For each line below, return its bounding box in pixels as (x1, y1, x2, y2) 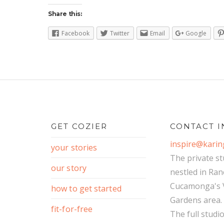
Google (185, 29, 206, 37)
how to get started (51, 183, 121, 194)
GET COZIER (51, 121, 107, 131)
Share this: (48, 10, 82, 17)
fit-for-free (51, 203, 93, 215)
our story (51, 162, 86, 174)
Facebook (61, 29, 89, 37)
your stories (51, 142, 97, 153)
